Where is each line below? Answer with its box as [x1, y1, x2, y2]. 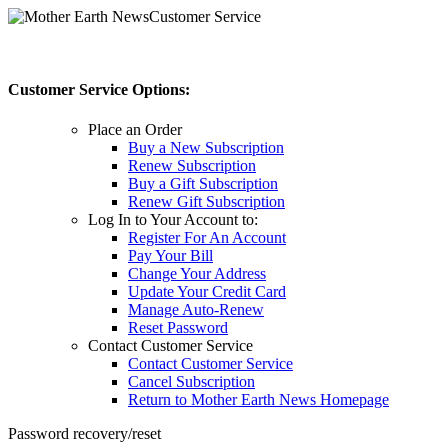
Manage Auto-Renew [128, 300, 264, 318]
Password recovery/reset [8, 424, 161, 442]
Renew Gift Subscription [128, 192, 285, 210]
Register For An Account [128, 228, 286, 246]
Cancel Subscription [128, 372, 255, 390]
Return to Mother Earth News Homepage [128, 390, 389, 408]
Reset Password [128, 318, 228, 336]
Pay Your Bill [128, 246, 213, 264]
